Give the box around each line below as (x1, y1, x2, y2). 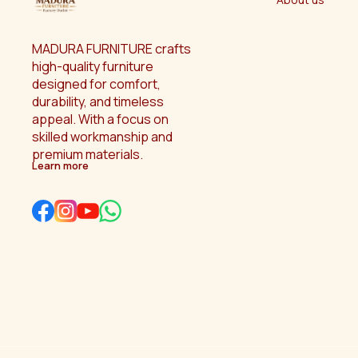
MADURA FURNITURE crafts (32, 40, 193, 58)
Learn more (32, 158, 89, 173)
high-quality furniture (32, 58, 156, 76)
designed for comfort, (32, 75, 163, 93)
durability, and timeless (32, 93, 166, 111)
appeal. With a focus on (32, 110, 171, 129)
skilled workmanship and (32, 128, 175, 146)
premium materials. (32, 145, 143, 164)
